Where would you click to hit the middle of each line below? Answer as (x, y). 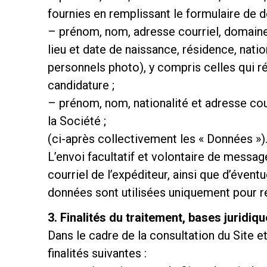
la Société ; (77, 121)
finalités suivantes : (97, 253)
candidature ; (81, 85)
